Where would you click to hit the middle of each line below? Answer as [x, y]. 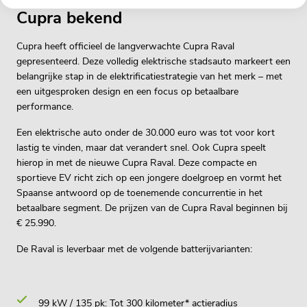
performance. [45, 106]
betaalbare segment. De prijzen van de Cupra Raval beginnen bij [152, 208]
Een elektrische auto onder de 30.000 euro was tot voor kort [146, 132]
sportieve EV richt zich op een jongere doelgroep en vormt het [149, 177]
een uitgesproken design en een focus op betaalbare [127, 91]
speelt [252, 147]
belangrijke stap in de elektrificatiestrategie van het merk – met [149, 76]
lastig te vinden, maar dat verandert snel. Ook [114, 147]
